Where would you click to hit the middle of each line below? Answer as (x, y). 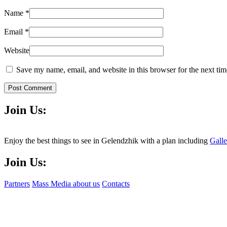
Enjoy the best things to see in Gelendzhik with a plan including (107, 141)
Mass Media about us (66, 183)
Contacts (116, 183)
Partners (17, 183)
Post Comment (30, 88)
